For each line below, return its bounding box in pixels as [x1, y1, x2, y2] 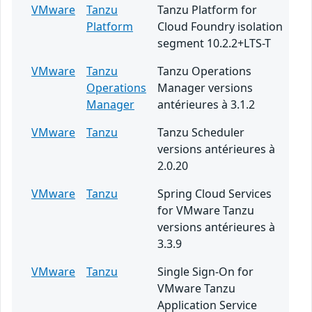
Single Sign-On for [157, 263, 253, 279]
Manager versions [157, 79, 253, 95]
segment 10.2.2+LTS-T [157, 35, 271, 51]
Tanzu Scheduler [157, 124, 244, 140]
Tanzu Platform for [157, 1, 257, 17]
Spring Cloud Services [157, 185, 272, 201]
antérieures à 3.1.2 [157, 96, 255, 112]
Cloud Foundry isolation [157, 18, 283, 34]
